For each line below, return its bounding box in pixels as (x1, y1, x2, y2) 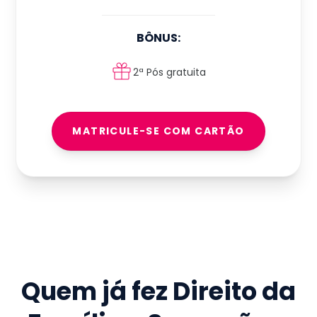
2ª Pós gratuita (133, 64, 207, 79)
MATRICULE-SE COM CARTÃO (72, 124, 245, 139)
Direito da (172, 274, 296, 309)
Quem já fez (21, 274, 173, 309)
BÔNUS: (136, 30, 180, 47)
